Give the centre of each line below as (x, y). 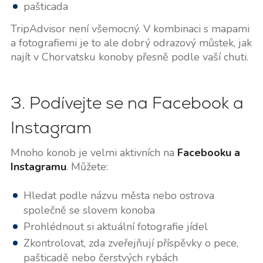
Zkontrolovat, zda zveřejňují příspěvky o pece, (131, 243)
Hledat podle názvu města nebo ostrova (119, 196)
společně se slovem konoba (89, 210)
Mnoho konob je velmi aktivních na (94, 153)
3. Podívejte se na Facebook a (127, 103)
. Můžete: (87, 167)
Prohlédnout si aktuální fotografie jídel (115, 227)
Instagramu (38, 167)
